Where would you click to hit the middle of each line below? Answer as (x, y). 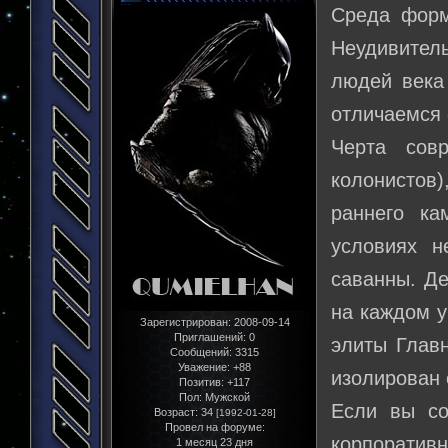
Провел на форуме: (214, 427)
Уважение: (204, 367)
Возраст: (175, 412)
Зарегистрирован (183, 322)
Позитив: (201, 382)
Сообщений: (201, 352)
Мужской (226, 397)
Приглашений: (210, 337)
